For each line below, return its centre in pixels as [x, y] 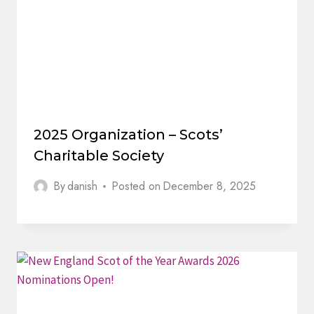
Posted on [136, 186]
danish [83, 186]
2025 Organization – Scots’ [128, 135]
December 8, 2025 [210, 186]
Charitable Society [99, 156]
